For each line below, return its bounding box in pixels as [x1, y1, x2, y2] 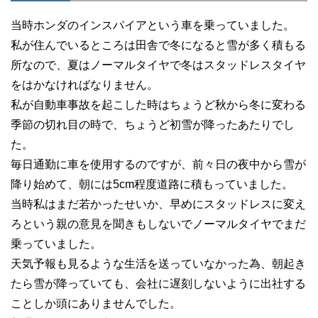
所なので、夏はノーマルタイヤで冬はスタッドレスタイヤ [11, 58, 306, 71]
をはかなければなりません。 [11, 78, 158, 91]
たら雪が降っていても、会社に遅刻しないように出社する [11, 277, 306, 290]
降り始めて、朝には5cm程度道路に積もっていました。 [11, 177, 293, 190]
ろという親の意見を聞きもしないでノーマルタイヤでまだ [11, 217, 306, 230]
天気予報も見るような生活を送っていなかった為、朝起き [11, 257, 306, 270]
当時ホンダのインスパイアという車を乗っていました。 [11, 18, 295, 31]
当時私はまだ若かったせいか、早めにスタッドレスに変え [11, 197, 306, 210]
